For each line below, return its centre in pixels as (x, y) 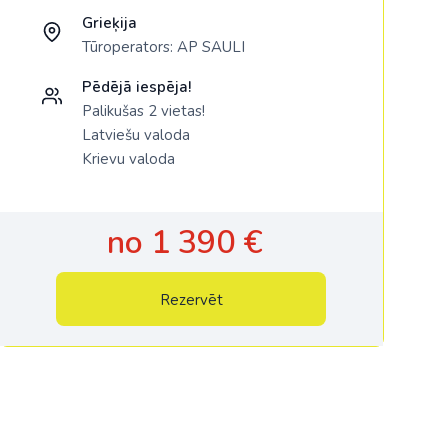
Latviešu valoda (135, 135)
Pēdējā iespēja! (136, 87)
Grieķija (109, 23)
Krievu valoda (128, 159)
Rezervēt (191, 300)
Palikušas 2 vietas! (143, 111)
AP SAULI (210, 47)
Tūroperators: (129, 47)
